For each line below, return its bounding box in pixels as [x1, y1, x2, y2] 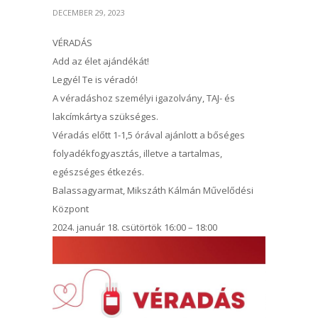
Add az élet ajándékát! [53, 55, 149, 67]
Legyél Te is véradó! [53, 73, 138, 86]
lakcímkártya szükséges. [53, 110, 158, 123]
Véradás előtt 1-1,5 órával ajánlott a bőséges [53, 128, 245, 141]
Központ [53, 202, 89, 215]
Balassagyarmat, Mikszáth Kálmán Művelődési [53, 184, 253, 197]
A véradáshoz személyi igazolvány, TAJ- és [53, 92, 235, 104]
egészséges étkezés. [53, 165, 144, 178]
